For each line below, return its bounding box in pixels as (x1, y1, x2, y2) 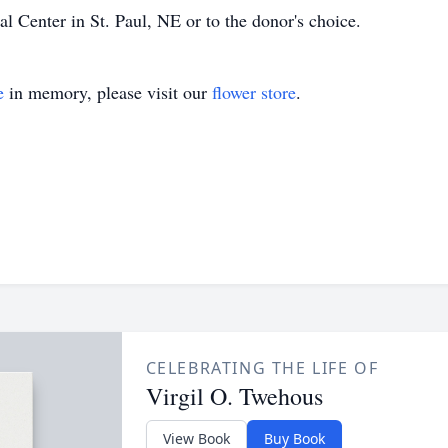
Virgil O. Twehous (145, 380, 323, 412)
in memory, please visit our (4, 80, 212, 104)
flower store (212, 80, 296, 104)
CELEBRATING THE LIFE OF (145, 357, 379, 379)
